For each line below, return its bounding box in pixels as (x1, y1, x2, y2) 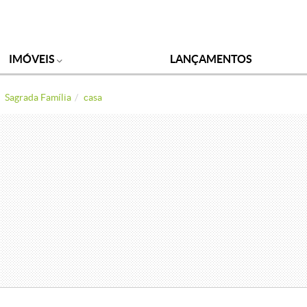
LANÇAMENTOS (170, 53, 253, 65)
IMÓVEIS (8, 53, 57, 65)
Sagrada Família (5, 92, 71, 103)
